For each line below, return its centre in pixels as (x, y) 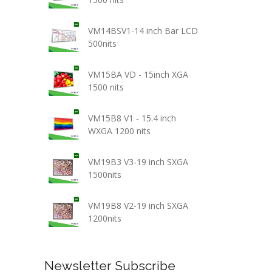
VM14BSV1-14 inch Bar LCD (143, 31)
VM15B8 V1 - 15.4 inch (132, 118)
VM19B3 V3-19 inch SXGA (138, 162)
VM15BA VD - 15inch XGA (138, 74)
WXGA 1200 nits (119, 131)
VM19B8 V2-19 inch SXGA (138, 206)
